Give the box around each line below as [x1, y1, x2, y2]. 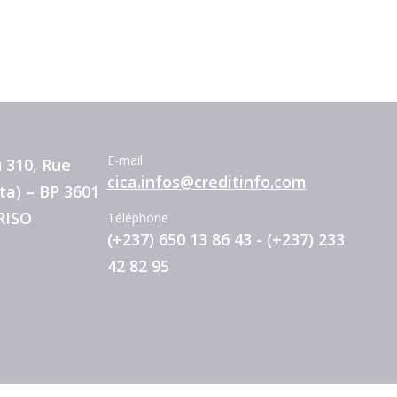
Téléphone [106, 209, 168, 226]
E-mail [106, 152, 143, 168]
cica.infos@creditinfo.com [106, 171, 307, 192]
